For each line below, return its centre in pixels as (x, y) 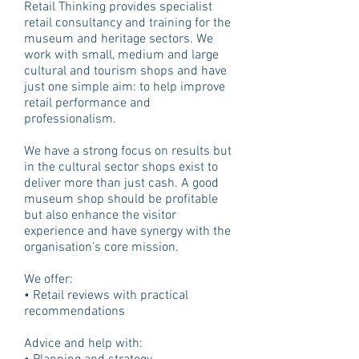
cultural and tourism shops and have (125, 71)
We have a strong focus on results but (128, 151)
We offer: (48, 280)
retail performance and (87, 103)
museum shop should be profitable (121, 200)
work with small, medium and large (121, 55)
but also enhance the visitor (100, 216)
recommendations (75, 312)
